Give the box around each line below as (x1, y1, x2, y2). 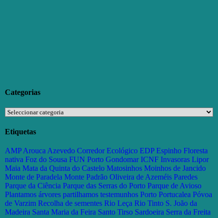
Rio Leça (104, 199, 132, 207)
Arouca (23, 146, 46, 155)
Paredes (174, 172, 198, 181)
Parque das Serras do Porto (63, 181, 145, 190)
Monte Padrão (64, 172, 108, 181)
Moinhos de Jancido (144, 163, 206, 172)
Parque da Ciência (5, 181, 61, 190)
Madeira (5, 207, 30, 216)
